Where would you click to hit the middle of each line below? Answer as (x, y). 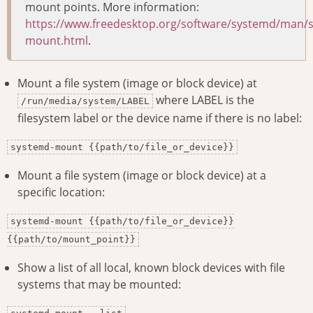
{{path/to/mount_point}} (71, 240)
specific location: (61, 192)
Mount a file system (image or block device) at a (142, 176)
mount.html (57, 41)
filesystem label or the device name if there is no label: (160, 118)
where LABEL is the (204, 100)
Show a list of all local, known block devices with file (151, 268)
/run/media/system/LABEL (85, 101)
